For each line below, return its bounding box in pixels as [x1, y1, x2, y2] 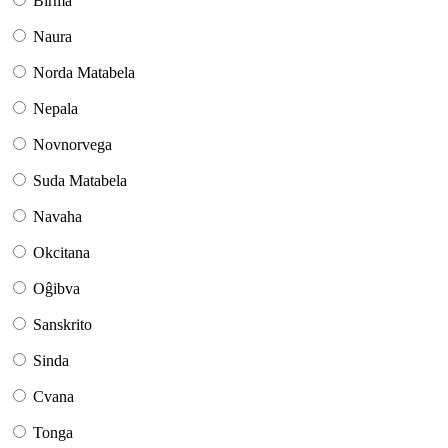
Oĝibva [33, 280, 80, 298]
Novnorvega [33, 136, 112, 154]
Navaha [33, 208, 82, 226]
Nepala [33, 100, 78, 118]
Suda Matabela [33, 172, 127, 190]
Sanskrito [33, 316, 92, 334]
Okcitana [33, 244, 90, 262]
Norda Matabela [33, 64, 135, 82]
